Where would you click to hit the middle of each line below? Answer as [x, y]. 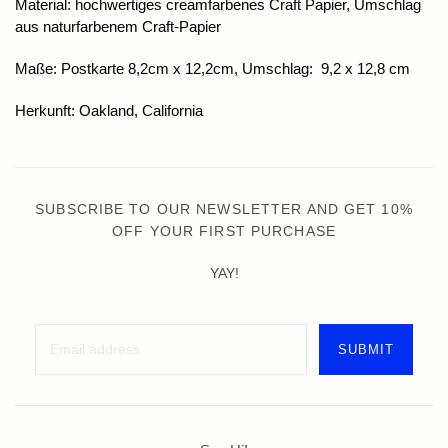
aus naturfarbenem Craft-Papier [118, 26]
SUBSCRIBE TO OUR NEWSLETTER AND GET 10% [224, 208]
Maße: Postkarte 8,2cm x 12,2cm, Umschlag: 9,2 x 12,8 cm [212, 68]
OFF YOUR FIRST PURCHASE [224, 230]
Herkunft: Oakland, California [109, 110]
